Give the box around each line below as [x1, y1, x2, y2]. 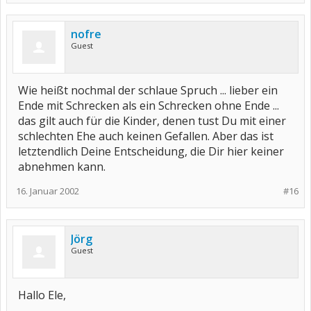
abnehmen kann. [18, 159, 106, 174]
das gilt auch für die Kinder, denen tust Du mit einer [18, 113, 286, 128]
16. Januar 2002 [16, 185, 79, 197]
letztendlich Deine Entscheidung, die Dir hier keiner [18, 144, 284, 159]
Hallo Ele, [18, 287, 66, 303]
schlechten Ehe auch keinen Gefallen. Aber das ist [18, 128, 274, 144]
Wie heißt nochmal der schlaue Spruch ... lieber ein [18, 83, 278, 98]
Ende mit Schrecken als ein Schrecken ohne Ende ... [18, 98, 279, 113]
